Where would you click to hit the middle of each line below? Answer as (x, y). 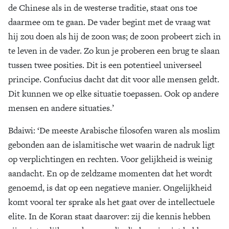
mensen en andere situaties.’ (61, 108)
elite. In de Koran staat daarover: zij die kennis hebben (109, 216)
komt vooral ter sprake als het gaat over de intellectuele (111, 202)
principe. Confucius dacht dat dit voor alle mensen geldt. (114, 79)
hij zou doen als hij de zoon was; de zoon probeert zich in (114, 36)
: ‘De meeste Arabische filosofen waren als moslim (127, 130)
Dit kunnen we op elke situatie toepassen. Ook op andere (113, 94)
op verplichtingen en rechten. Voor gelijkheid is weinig (110, 159)
